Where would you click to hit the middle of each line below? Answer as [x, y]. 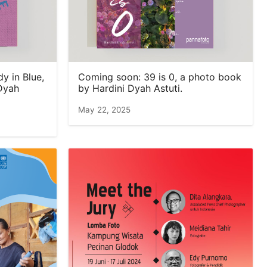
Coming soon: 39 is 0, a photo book [160, 77]
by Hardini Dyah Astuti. [130, 88]
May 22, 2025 [104, 110]
